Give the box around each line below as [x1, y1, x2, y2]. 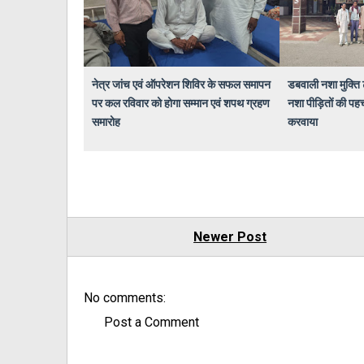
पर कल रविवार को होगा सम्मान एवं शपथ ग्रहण [92, 94, 270, 110]
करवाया [287, 113, 318, 129]
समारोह [92, 113, 120, 129]
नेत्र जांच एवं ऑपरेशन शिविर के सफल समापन [92, 76, 271, 92]
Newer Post [193, 228, 267, 245]
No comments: [84, 289, 166, 305]
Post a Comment [104, 314, 199, 330]
